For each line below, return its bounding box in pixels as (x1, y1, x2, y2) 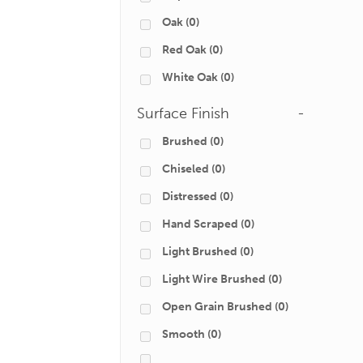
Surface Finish (137, 105, 229, 122)
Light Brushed (162, 245, 237, 258)
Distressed (162, 190, 217, 203)
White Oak (162, 70, 218, 84)
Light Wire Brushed (162, 272, 266, 286)
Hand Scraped (162, 217, 238, 231)
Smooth (162, 327, 205, 341)
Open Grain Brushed (162, 300, 272, 314)
